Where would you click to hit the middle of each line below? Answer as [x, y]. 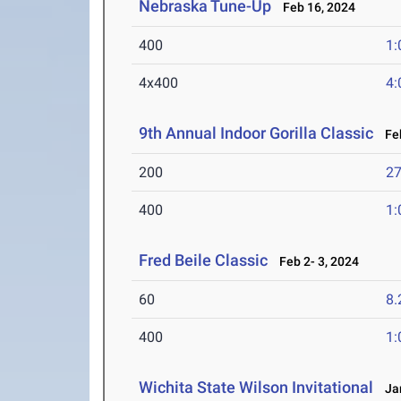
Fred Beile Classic [204, 260]
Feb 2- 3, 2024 [316, 262]
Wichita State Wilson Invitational [256, 388]
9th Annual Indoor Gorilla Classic [256, 133]
